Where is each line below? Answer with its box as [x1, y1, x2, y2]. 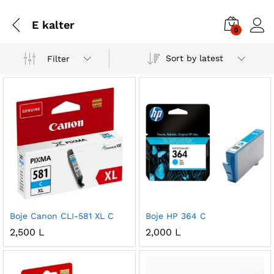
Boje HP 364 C [145, 210, 206, 221]
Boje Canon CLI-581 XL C [10, 210, 114, 221]
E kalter [32, 18, 75, 31]
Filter [47, 53, 70, 64]
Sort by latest [165, 53, 223, 63]
